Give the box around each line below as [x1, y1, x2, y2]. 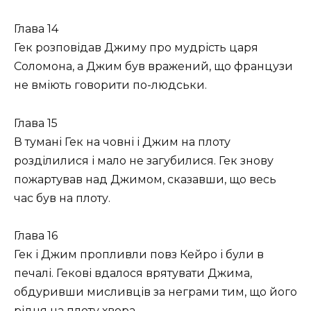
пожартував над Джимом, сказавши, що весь [14, 172, 276, 186]
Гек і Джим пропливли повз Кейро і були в [14, 247, 264, 261]
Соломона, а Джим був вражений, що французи [14, 60, 293, 74]
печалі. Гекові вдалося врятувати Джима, [14, 266, 252, 280]
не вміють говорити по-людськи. [14, 78, 207, 92]
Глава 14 [14, 22, 58, 36]
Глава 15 [14, 116, 58, 130]
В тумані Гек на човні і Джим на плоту [14, 135, 230, 149]
